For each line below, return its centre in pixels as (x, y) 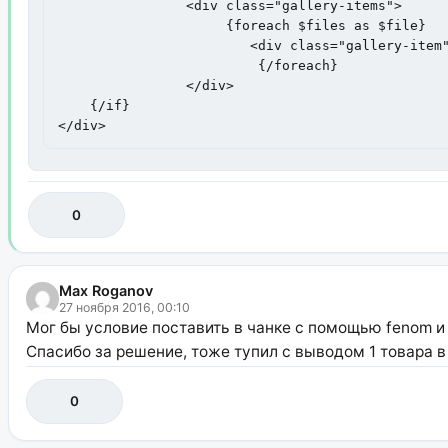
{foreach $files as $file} (122, 25)
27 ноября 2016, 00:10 (124, 307)
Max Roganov (105, 290)
